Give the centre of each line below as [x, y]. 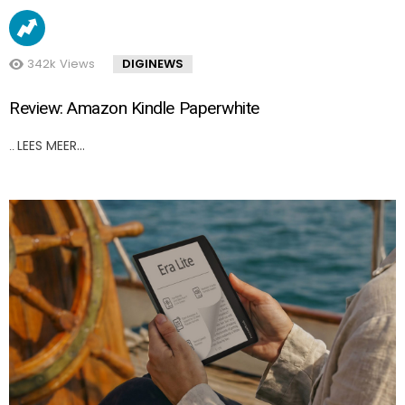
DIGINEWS [153, 64]
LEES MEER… [51, 146]
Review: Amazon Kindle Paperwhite [134, 108]
